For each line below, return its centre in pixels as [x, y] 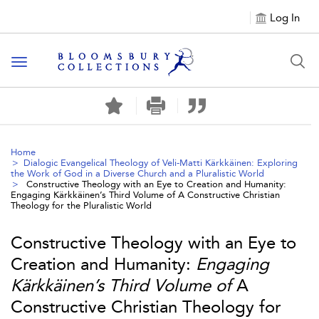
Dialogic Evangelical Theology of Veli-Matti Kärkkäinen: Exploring [161, 163]
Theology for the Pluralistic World [81, 205]
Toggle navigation [65, 63]
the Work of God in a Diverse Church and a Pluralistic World [137, 173]
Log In [285, 18]
